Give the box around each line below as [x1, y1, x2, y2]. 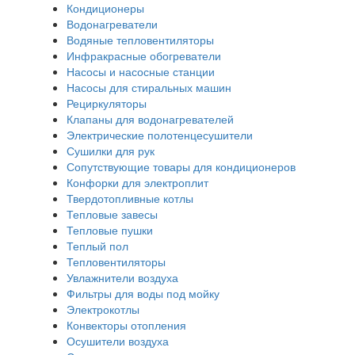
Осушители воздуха [67, 332, 169, 349]
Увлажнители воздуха [67, 269, 178, 285]
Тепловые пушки [67, 221, 153, 238]
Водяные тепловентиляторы [67, 31, 214, 48]
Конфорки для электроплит [67, 174, 208, 190]
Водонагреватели [67, 15, 158, 32]
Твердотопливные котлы [67, 189, 193, 206]
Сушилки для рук [67, 142, 155, 158]
